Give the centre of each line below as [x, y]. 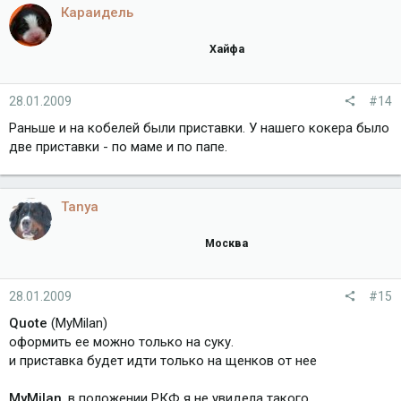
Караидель [97, 12]
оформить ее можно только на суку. [121, 341]
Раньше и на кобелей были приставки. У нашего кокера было [199, 128]
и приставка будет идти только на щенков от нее [163, 360]
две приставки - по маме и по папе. [118, 147]
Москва [226, 243]
